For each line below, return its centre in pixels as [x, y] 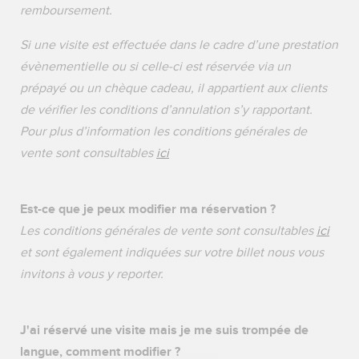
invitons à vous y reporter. [93, 274]
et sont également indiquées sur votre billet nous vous [172, 252]
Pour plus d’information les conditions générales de [163, 131]
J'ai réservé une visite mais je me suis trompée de [164, 330]
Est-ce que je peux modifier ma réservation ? [151, 209]
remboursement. [66, 10]
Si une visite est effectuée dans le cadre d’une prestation [179, 45]
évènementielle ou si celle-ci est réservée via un [155, 67]
